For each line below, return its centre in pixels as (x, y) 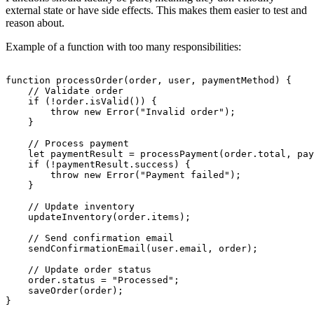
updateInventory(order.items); (98, 217)
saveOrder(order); (64, 291)
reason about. (35, 23)
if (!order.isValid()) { (81, 102)
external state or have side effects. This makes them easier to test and (156, 11)
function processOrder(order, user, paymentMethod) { (149, 81)
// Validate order (64, 91)
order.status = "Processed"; (93, 280)
